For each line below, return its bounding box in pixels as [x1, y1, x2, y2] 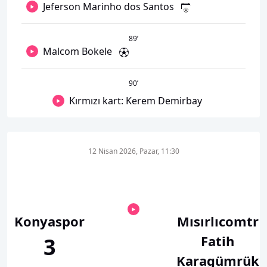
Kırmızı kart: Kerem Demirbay [69, 94, 202, 107]
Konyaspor [14, 212, 85, 230]
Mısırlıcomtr [176, 212, 259, 230]
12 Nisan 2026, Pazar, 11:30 [88, 146, 179, 156]
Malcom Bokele [43, 45, 112, 58]
